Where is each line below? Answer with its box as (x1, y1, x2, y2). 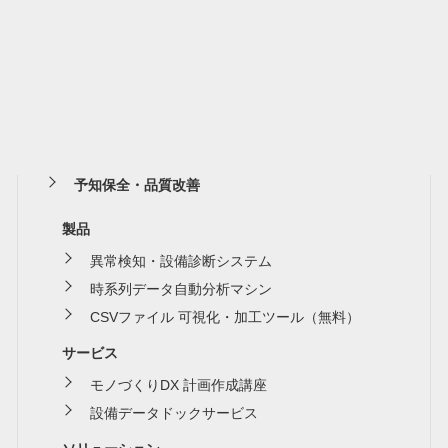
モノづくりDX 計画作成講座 (90, 376, 268, 393)
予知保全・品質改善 (74, 176, 201, 193)
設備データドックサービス (90, 404, 259, 421)
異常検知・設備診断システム (90, 252, 273, 269)
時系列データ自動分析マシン (90, 280, 273, 297)
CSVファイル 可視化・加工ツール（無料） (90, 308, 361, 325)
